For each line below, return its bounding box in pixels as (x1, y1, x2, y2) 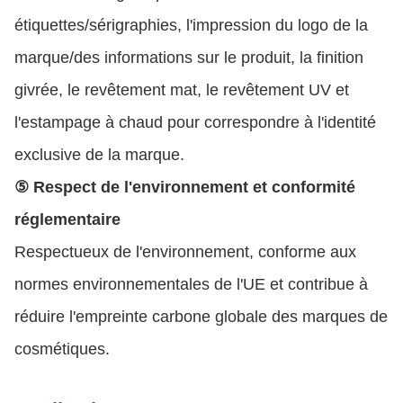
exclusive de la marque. (14, 145, 184, 164)
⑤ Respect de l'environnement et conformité (14, 177, 355, 196)
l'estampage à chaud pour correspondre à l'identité (14, 112, 376, 131)
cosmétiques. (14, 339, 110, 358)
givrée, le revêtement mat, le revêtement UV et (14, 80, 349, 99)
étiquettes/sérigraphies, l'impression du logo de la (14, 15, 368, 34)
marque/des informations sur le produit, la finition (14, 48, 363, 67)
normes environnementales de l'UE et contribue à (14, 274, 368, 293)
